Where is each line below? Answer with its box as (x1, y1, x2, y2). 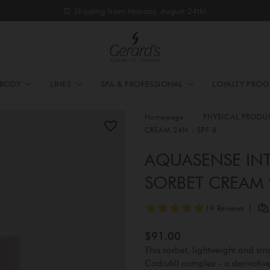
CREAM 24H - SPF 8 (144, 125, 218, 135)
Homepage (144, 112, 184, 122)
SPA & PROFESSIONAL (101, 79, 183, 89)
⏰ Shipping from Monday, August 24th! (63, 5, 207, 16)
